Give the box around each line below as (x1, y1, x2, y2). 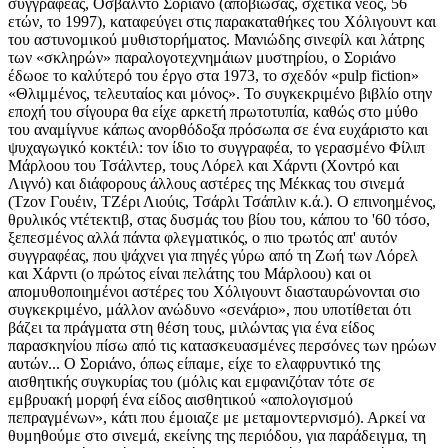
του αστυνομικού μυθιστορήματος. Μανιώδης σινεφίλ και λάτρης (8, 31, 424, 49)
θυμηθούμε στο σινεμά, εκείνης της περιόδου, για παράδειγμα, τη (8, 427, 426, 445)
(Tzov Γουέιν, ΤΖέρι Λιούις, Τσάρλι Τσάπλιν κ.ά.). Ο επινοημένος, (8, 193, 436, 211)
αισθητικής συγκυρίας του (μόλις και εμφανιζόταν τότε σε (8, 373, 375, 391)
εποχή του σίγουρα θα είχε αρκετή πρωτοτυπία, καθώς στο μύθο (8, 103, 418, 121)
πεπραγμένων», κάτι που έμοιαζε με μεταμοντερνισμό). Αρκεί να (8, 409, 425, 427)
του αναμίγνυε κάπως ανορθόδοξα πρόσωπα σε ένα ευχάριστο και (8, 121, 428, 139)
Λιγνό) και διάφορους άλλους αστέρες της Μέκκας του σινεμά (8, 175, 404, 193)
